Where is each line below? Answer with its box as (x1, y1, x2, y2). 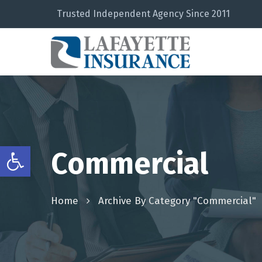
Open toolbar (5, 140, 70, 163)
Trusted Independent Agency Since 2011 (57, 8, 230, 19)
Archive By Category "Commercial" (98, 194, 256, 207)
